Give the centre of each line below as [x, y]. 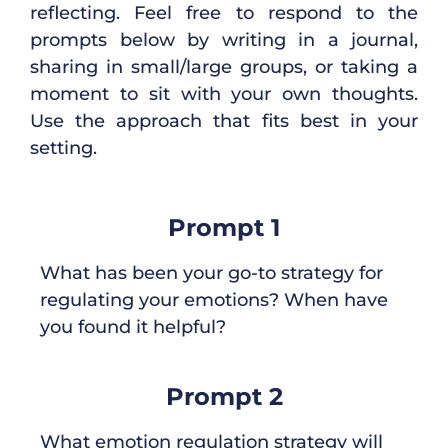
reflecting [73, 13]
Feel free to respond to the [276, 13]
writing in [274, 40]
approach [159, 121]
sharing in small [105, 67]
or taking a [366, 67]
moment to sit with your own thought [217, 94]
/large [206, 67]
